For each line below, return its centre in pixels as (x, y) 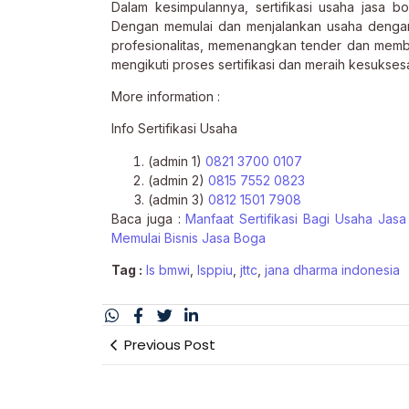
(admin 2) (178, 180)
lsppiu (215, 270)
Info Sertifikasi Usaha (174, 129)
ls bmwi (168, 270)
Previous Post (170, 344)
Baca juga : (149, 218)
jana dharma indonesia (332, 270)
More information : (166, 97)
